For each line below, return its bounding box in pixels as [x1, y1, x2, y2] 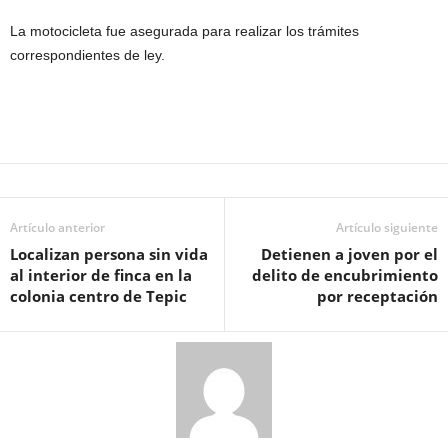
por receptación [317, 286, 438, 306]
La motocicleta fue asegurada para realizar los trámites [10, 23, 359, 39]
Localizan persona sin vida [10, 244, 208, 264]
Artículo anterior [10, 219, 105, 236]
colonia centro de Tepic [10, 286, 187, 306]
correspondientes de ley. [10, 47, 165, 63]
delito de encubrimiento [252, 265, 438, 285]
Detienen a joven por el [261, 244, 438, 264]
